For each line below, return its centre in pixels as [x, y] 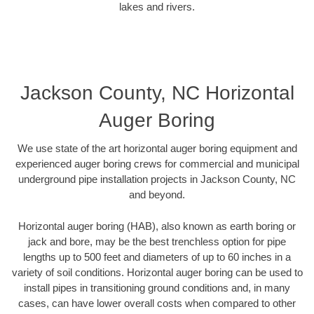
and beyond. [157, 195]
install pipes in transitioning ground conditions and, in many [157, 287]
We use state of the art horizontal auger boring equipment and [157, 149]
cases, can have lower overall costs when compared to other [157, 303]
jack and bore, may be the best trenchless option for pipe [157, 241]
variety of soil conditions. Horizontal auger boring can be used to [157, 272]
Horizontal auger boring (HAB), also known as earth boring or [157, 226]
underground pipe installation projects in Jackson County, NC [157, 179]
